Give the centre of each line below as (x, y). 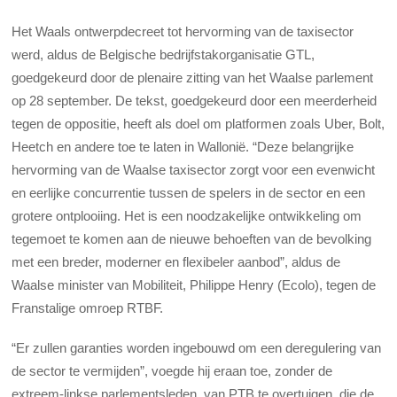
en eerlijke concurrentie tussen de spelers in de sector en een (189, 193)
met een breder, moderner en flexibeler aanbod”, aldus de (176, 262)
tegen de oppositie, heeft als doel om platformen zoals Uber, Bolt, (198, 124)
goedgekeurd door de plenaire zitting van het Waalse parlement (193, 78)
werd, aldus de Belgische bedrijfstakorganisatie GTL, (163, 55)
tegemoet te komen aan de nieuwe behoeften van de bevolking (192, 239)
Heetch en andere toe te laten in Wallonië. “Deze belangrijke (183, 147)
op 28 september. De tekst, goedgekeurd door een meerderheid (195, 101)
